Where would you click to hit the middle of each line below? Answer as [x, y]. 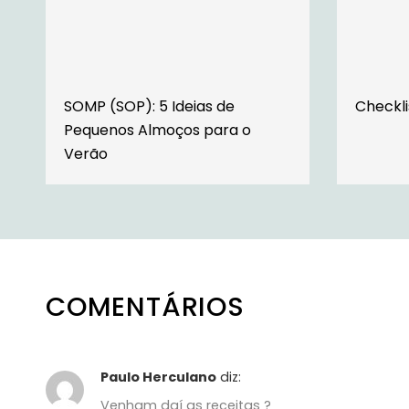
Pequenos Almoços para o [157, 130]
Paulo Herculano [158, 377]
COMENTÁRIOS [145, 306]
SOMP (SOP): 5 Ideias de [149, 106]
